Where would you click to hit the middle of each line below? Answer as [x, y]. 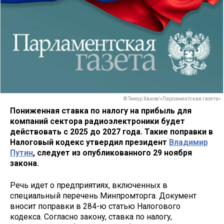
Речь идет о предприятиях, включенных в [89, 185]
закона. [24, 163]
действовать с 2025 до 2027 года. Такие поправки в [111, 131]
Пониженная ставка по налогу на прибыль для [101, 110]
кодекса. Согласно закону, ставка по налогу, [91, 217]
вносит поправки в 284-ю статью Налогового [95, 206]
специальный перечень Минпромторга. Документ [103, 196]
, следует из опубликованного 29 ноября [112, 152]
